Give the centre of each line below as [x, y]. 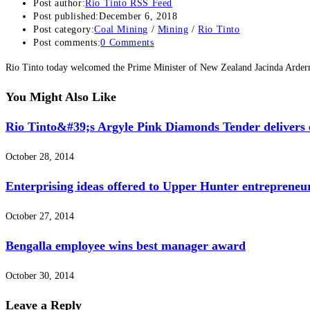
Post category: [64, 30]
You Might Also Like [61, 97]
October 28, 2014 [40, 157]
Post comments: [67, 43]
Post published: [66, 17]
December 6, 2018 [138, 17]
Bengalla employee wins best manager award [126, 246]
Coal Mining [121, 30]
